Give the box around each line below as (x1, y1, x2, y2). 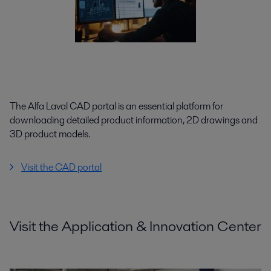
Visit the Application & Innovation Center (10, 215, 261, 236)
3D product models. (10, 126, 90, 141)
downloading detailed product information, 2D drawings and (10, 113, 258, 127)
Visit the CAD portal (21, 160, 102, 174)
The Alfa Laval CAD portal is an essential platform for (10, 99, 223, 113)
